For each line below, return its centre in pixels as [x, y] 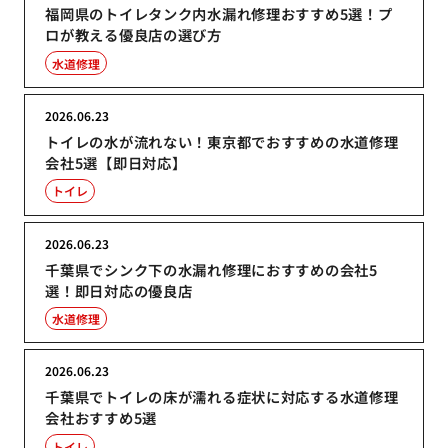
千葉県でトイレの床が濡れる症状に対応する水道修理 [222, 397]
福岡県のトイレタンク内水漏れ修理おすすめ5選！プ [219, 14]
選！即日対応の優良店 [119, 290]
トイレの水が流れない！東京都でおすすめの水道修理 [222, 141]
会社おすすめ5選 [101, 418]
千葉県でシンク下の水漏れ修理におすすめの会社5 [211, 269]
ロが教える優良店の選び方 [133, 35]
